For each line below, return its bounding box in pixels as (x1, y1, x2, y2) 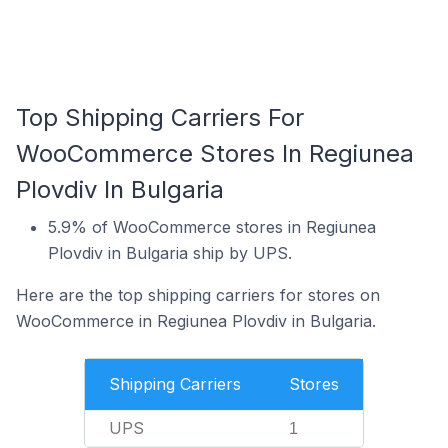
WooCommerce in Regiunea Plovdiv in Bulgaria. (16, 311, 376, 331)
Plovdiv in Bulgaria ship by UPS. (48, 243, 292, 263)
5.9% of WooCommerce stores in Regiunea (48, 217, 376, 237)
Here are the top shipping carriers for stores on (16, 285, 380, 305)
